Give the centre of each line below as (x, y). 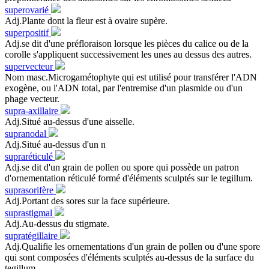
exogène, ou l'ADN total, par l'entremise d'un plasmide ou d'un (124, 88)
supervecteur (30, 66)
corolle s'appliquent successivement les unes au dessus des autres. (128, 54)
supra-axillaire (33, 110)
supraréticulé (30, 156)
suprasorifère (30, 190)
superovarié (28, 10)
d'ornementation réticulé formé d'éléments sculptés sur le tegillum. (129, 178)
